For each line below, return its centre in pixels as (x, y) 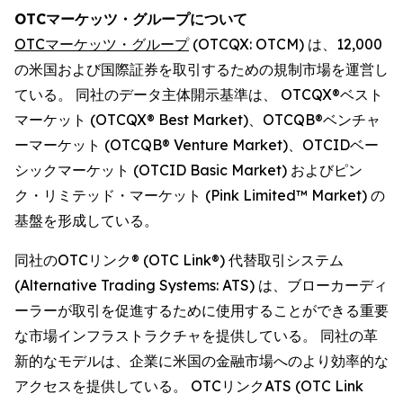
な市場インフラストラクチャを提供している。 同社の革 (196, 336)
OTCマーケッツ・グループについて (131, 19)
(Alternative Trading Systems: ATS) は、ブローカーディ (201, 285)
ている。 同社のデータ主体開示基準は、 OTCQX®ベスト (199, 94)
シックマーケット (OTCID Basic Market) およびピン (188, 170)
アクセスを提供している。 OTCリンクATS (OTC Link (189, 386)
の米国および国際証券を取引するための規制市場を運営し (201, 69)
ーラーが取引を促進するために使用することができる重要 (201, 310)
